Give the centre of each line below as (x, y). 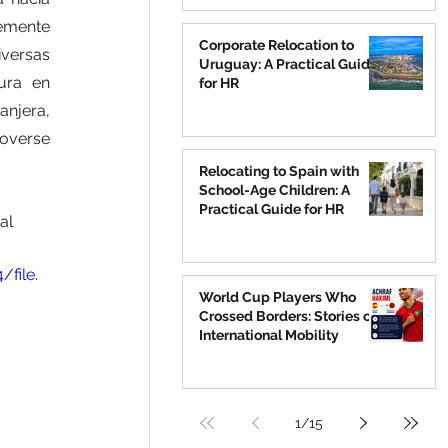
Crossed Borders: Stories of (287, 316)
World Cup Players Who (277, 297)
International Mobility (269, 335)
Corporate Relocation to (276, 45)
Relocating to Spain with (279, 171)
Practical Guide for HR (271, 209)
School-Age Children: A (274, 190)
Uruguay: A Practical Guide (288, 64)
